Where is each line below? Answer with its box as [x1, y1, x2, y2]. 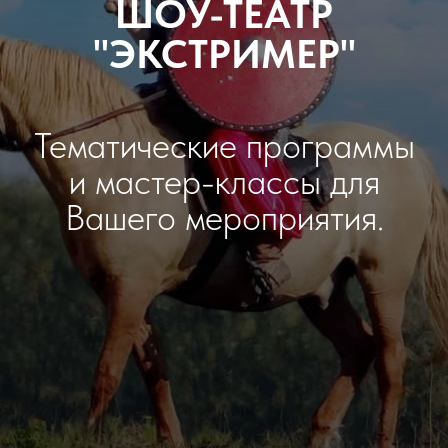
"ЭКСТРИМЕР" [92, 30, 356, 79]
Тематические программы [33, 124, 415, 168]
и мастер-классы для [68, 160, 380, 204]
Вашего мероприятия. [64, 196, 384, 240]
